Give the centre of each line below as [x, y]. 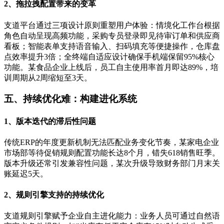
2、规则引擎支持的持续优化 [54, 195]
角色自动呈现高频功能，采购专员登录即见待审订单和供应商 [112, 35]
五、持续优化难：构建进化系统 [70, 99]
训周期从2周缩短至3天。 [48, 77]
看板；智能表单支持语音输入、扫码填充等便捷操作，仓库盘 [112, 46]
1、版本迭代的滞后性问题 [50, 121]
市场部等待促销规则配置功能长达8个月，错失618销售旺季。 [112, 152]
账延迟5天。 [26, 173]
